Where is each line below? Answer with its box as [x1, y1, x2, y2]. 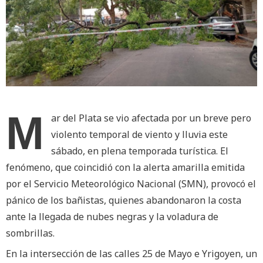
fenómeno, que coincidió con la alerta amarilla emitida [6, 161, 245, 174]
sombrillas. [6, 227, 55, 240]
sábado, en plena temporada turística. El [51, 144, 228, 158]
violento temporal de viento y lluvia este [51, 128, 228, 141]
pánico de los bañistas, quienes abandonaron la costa [6, 194, 241, 207]
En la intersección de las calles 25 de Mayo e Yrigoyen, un [6, 247, 257, 261]
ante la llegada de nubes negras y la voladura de [6, 210, 218, 224]
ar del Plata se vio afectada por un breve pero [51, 112, 251, 125]
